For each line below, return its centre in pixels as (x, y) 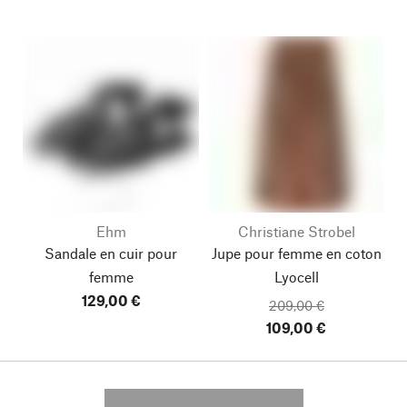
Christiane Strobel (296, 231)
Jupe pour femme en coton (296, 253)
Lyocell (296, 277)
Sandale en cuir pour (111, 253)
